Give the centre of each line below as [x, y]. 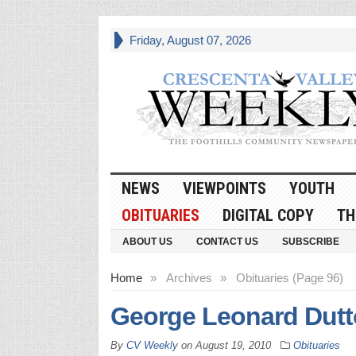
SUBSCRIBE [310, 241]
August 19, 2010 [233, 345]
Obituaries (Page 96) [289, 277]
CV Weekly [152, 345]
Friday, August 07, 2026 [190, 40]
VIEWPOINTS [224, 188]
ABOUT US [147, 241]
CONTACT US [227, 241]
